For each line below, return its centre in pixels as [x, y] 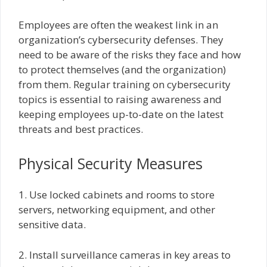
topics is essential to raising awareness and [120, 99]
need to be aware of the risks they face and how [130, 54]
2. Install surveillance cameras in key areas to [125, 254]
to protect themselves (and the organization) [122, 69]
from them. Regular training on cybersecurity [125, 84]
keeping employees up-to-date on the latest [121, 114]
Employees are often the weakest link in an [118, 24]
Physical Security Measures [111, 164]
